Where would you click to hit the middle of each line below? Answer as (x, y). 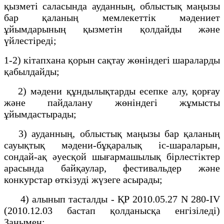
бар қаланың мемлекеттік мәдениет (112, 17)
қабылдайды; (32, 71)
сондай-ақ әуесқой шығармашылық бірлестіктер (112, 156)
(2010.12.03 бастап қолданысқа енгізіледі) (112, 210)
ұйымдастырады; (41, 114)
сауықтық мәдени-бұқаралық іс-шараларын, (112, 145)
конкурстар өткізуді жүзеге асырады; (84, 179)
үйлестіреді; (31, 40)
